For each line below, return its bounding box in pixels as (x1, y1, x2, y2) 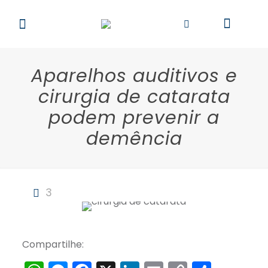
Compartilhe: (22, 237, 84, 251)
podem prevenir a (48, 105, 220, 130)
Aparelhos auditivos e (31, 63, 237, 89)
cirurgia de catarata (38, 84, 230, 109)
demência (86, 126, 182, 151)
